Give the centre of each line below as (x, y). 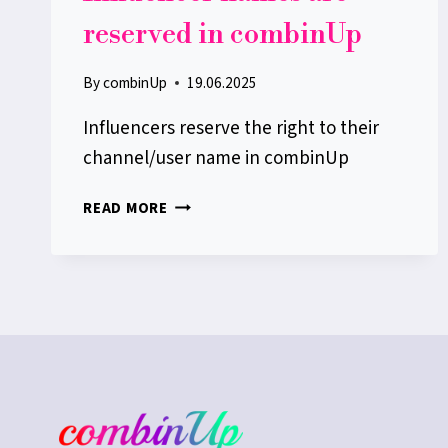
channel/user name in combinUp (216, 158)
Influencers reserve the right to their (231, 128)
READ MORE (125, 207)
